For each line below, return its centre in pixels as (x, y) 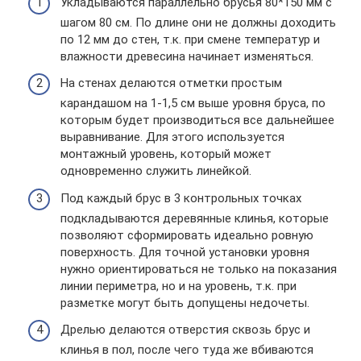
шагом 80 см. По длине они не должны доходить (198, 22)
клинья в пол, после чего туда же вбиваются (187, 350)
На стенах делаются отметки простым (171, 83)
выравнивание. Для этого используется (172, 137)
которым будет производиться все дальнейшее (197, 120)
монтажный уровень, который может (166, 154)
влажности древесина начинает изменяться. (187, 56)
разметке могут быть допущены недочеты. (185, 303)
